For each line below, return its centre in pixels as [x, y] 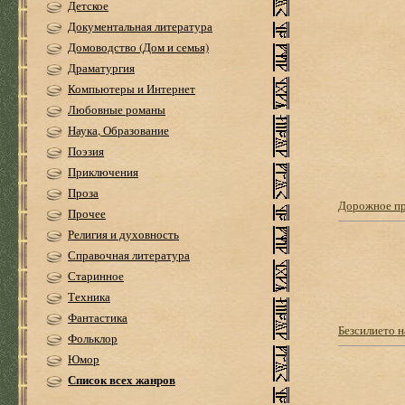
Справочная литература [129, 255]
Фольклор [93, 338]
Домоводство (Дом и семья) [138, 47]
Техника [89, 297]
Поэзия [86, 151]
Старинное [96, 276]
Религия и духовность [123, 234]
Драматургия [101, 68]
